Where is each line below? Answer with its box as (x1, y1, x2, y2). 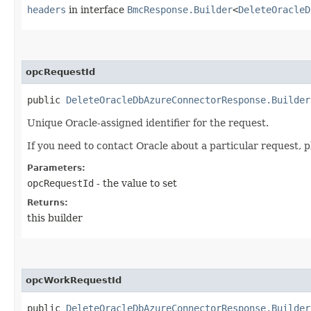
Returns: (27, 197, 68, 208)
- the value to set (94, 177, 177, 189)
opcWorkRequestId (26, 274, 121, 285)
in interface (66, 3, 127, 15)
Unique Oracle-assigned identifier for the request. (27, 117, 269, 128)
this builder (27, 212, 83, 224)
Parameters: (27, 162, 85, 173)
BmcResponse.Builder (127, 3, 233, 15)
